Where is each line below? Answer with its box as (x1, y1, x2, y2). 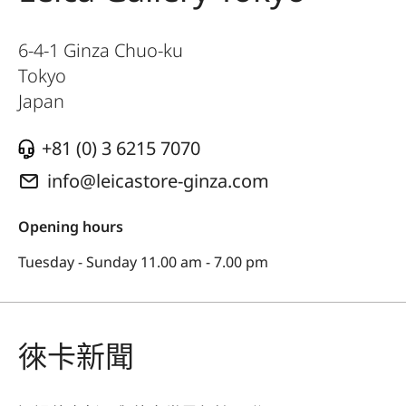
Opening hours (18, 217, 123, 237)
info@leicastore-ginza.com (47, 169, 269, 194)
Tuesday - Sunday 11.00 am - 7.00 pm (18, 252, 268, 273)
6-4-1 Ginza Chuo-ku (18, 38, 183, 63)
